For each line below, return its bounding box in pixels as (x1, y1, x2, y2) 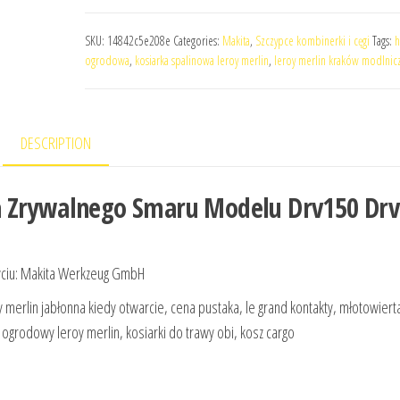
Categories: (172, 32, 222, 49)
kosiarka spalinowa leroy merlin (134, 52, 269, 69)
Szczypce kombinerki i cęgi (254, 32, 370, 49)
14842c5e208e (106, 32, 171, 49)
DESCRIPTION (21, 132, 92, 154)
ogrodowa (84, 52, 129, 69)
